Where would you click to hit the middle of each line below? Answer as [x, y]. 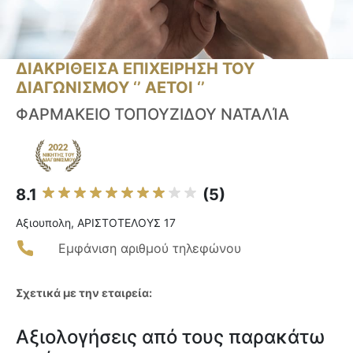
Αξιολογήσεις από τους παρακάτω [170, 337]
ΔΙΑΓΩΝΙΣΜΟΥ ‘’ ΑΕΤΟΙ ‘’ [110, 88]
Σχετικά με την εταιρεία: [84, 293]
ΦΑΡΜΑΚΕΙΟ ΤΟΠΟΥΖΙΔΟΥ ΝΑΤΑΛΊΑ [152, 115]
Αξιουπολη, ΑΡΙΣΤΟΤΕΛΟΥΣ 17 [96, 223]
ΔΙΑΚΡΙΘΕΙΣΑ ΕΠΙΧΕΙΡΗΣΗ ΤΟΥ [135, 69]
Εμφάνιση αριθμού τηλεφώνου [150, 249]
